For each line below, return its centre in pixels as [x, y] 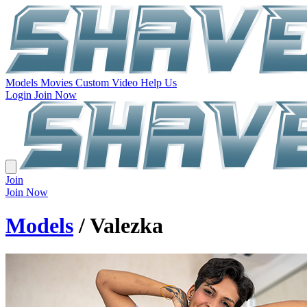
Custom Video [108, 83]
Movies [58, 83]
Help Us [159, 83]
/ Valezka [118, 226]
